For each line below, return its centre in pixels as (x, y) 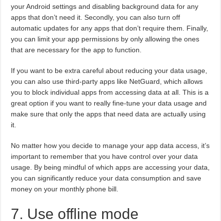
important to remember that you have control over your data (105, 157)
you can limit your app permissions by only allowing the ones (105, 39)
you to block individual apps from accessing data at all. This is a (110, 92)
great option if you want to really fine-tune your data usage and (109, 103)
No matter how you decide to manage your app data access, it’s (110, 146)
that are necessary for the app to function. (76, 50)
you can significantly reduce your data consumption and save (106, 178)
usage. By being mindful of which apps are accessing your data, (110, 167)
